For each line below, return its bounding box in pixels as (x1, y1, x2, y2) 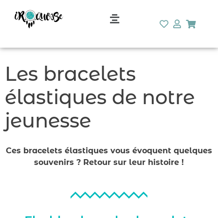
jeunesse (5, 109, 91, 133)
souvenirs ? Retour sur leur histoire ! (34, 158, 184, 167)
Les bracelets (5, 62, 136, 86)
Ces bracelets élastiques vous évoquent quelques (6, 146, 212, 156)
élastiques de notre (5, 85, 195, 109)
